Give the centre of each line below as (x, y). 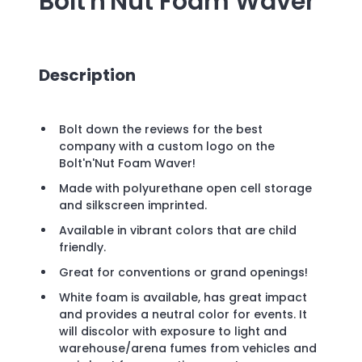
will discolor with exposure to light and (173, 332)
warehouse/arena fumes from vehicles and (188, 349)
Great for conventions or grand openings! (183, 273)
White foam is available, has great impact (183, 298)
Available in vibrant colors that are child (178, 231)
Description (87, 75)
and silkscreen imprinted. (133, 206)
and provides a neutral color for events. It (183, 315)
